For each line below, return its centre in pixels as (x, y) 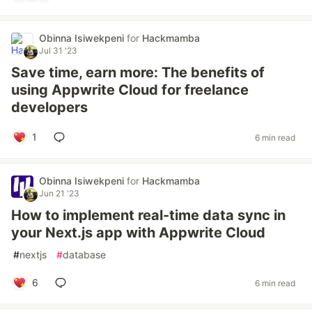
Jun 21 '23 (59, 193)
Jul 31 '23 (58, 50)
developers (49, 107)
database (84, 255)
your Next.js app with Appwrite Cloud (138, 233)
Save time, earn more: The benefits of (138, 72)
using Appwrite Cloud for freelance (130, 90)
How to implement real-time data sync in (148, 215)
